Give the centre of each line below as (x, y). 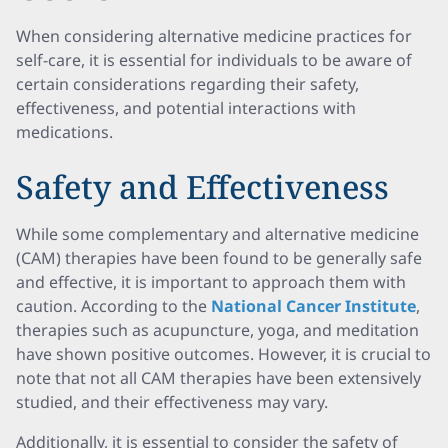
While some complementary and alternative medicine (217, 234)
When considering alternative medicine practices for (214, 36)
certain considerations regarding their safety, (187, 84)
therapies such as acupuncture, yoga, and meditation (217, 330)
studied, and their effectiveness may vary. (172, 402)
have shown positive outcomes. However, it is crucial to (223, 354)
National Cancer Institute (313, 306)
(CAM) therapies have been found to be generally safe (219, 258)
